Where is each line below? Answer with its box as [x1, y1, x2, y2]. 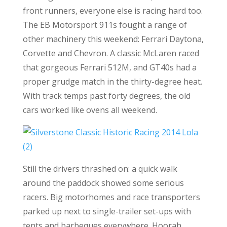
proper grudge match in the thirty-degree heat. [22, 76, 202, 87]
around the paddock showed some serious [22, 177, 184, 188]
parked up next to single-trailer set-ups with [22, 206, 191, 217]
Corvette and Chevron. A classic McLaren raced [22, 48, 199, 59]
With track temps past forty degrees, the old [22, 90, 191, 101]
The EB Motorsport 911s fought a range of [22, 19, 187, 30]
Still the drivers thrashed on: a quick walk [22, 163, 177, 174]
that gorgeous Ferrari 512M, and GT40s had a [22, 62, 197, 73]
